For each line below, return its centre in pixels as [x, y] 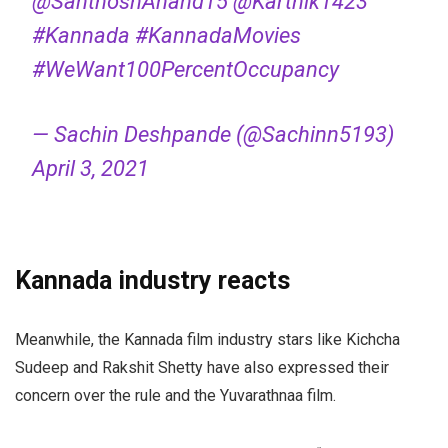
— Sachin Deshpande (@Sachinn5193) [212, 135]
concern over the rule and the [117, 396]
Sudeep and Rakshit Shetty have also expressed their [202, 368]
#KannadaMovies [217, 36]
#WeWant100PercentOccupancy [185, 70]
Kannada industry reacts [152, 281]
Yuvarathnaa [261, 396]
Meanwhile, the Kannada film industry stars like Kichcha [207, 340]
